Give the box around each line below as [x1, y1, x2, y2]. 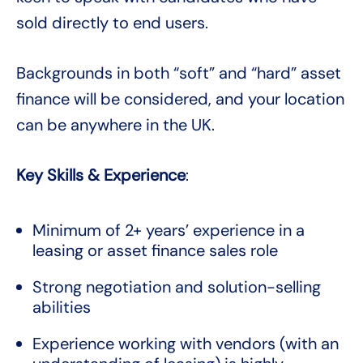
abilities [32, 297, 91, 318]
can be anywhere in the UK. [16, 114, 215, 136]
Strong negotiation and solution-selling [32, 276, 321, 298]
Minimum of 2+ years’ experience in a [32, 220, 305, 241]
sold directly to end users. [16, 12, 208, 34]
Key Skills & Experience [16, 164, 186, 186]
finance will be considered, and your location [16, 88, 344, 110]
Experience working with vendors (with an [32, 333, 339, 355]
